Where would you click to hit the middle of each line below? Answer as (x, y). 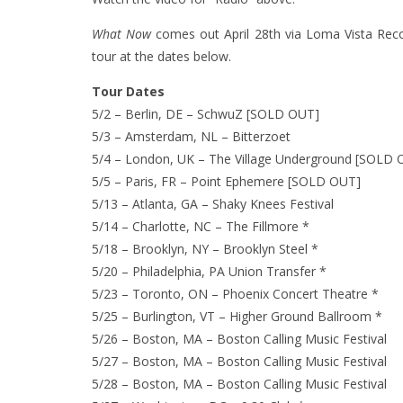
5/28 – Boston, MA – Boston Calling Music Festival (239, 384)
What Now (122, 34)
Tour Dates (128, 92)
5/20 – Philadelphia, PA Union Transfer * (209, 272)
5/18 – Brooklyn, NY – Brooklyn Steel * (205, 249)
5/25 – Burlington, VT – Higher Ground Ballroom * (237, 317)
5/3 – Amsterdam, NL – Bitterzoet (191, 137)
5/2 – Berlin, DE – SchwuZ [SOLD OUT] (206, 114)
